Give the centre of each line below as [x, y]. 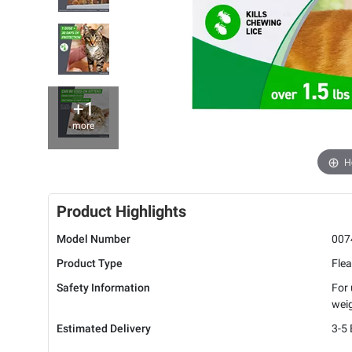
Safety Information [103, 288]
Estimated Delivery [104, 329]
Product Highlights [121, 212]
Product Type [90, 264]
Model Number [93, 239]
